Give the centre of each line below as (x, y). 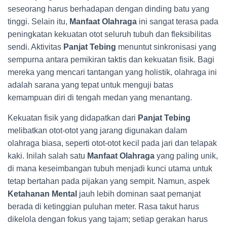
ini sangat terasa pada (178, 22)
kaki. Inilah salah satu (47, 156)
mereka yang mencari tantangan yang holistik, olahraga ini (112, 72)
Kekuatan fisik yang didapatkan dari (73, 118)
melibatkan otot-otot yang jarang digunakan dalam (97, 130)
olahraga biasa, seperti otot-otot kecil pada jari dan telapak (112, 143)
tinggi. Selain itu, (39, 22)
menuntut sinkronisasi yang (166, 47)
